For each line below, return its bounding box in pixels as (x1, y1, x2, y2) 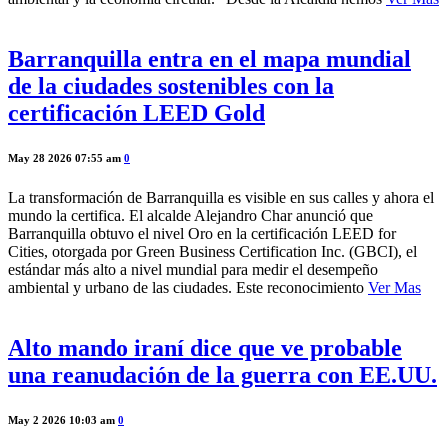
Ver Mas (368, 278, 421, 296)
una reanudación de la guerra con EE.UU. (8, 361, 437, 388)
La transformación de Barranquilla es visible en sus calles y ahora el (8, 188, 434, 206)
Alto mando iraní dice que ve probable (8, 334, 402, 361)
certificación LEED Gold (8, 99, 265, 126)
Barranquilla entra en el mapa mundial (8, 45, 411, 72)
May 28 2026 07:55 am (8, 151, 124, 164)
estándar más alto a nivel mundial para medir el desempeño (8, 260, 378, 278)
